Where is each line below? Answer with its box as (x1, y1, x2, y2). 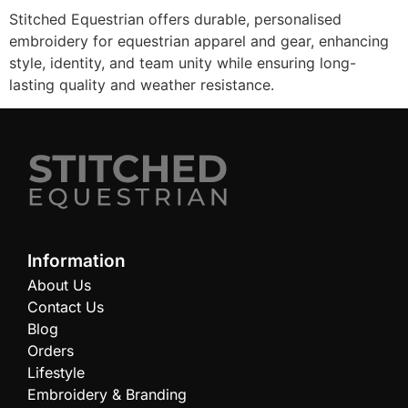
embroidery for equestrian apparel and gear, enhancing (9, 31, 389, 50)
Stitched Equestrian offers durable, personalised (9, 9, 342, 28)
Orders (27, 342, 74, 361)
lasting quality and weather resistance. (9, 75, 274, 94)
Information (27, 250, 126, 272)
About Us (27, 276, 91, 295)
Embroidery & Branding (27, 385, 187, 404)
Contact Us (27, 298, 104, 317)
